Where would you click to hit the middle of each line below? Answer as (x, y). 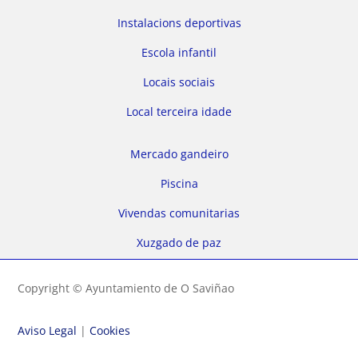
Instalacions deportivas (179, 23)
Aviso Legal (48, 331)
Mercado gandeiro (179, 154)
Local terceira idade (179, 112)
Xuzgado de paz (179, 243)
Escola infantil (179, 53)
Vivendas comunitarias (179, 213)
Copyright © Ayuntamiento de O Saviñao (128, 288)
